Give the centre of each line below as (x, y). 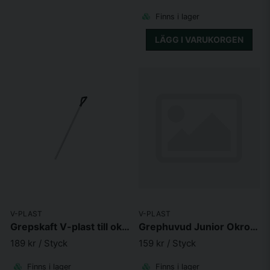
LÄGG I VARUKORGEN (199, 39)
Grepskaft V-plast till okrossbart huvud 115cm (126, 226)
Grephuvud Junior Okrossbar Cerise (254, 226)
